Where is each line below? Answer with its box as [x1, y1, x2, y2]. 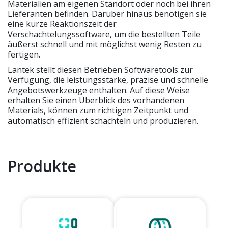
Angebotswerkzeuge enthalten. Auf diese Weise [8, 84, 190, 96]
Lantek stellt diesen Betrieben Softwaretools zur [8, 64, 193, 76]
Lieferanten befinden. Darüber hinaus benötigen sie [8, 8, 207, 20]
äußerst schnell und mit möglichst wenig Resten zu [8, 39, 202, 50]
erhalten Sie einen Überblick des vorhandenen [8, 95, 184, 106]
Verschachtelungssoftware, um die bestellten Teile [8, 28, 201, 40]
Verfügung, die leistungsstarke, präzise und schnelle [8, 74, 208, 86]
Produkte [8, 156, 76, 177]
